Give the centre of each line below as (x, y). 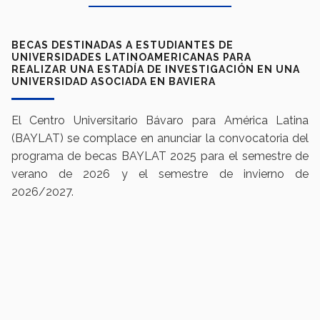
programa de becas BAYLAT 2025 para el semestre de (160, 156)
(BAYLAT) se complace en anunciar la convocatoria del (160, 139)
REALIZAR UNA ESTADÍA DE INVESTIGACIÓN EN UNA (155, 70)
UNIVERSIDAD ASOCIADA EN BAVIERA (113, 82)
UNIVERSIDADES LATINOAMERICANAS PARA (131, 57)
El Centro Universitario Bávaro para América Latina (160, 121)
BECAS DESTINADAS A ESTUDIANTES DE (122, 45)
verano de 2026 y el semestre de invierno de (160, 174)
